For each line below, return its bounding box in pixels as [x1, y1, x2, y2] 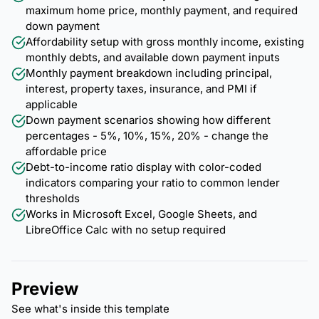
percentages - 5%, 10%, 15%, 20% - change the [26, 128, 268, 142]
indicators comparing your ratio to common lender [26, 175, 280, 189]
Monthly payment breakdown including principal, [26, 66, 272, 80]
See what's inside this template [11, 301, 169, 315]
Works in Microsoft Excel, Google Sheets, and [26, 206, 257, 221]
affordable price [26, 144, 107, 158]
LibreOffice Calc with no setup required [26, 222, 226, 236]
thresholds [26, 191, 80, 205]
